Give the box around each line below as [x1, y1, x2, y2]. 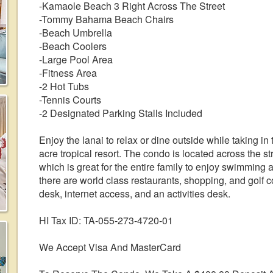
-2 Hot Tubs [39, 79, 89, 93]
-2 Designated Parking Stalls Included [39, 106, 202, 120]
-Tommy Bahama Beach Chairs [39, 12, 174, 26]
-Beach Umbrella [39, 26, 112, 40]
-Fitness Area [39, 66, 97, 80]
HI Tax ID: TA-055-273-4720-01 [39, 213, 173, 227]
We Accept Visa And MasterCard [39, 240, 181, 254]
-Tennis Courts [39, 93, 101, 107]
